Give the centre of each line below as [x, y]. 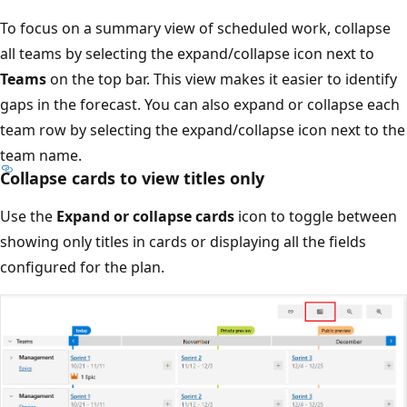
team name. [55, 156]
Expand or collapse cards [159, 217]
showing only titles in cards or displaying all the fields [197, 242]
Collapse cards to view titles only [146, 179]
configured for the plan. [96, 268]
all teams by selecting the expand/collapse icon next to [201, 54]
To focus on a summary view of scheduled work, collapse [209, 29]
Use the [42, 217]
